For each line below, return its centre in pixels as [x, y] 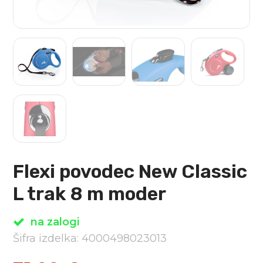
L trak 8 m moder [90, 194]
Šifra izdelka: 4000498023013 [90, 239]
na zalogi [55, 222]
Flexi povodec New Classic [130, 172]
